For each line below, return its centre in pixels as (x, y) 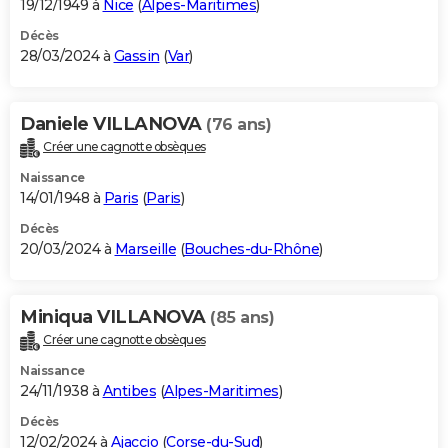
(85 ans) (242, 318)
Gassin (136, 56)
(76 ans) (238, 125)
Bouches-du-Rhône (251, 249)
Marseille (145, 249)
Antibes (129, 390)
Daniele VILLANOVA (113, 124)
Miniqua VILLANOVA (115, 317)
